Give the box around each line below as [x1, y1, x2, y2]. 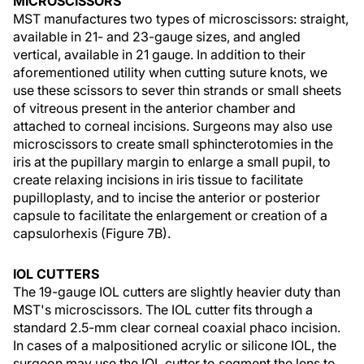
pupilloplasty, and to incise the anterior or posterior [13, 189, 320, 206]
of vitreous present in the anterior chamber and [13, 100, 296, 116]
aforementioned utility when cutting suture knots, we [13, 64, 327, 80]
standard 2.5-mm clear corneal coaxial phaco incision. [13, 319, 340, 336]
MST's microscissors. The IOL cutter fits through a [13, 301, 313, 318]
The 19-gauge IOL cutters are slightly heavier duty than [13, 284, 340, 300]
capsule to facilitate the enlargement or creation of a [13, 207, 327, 223]
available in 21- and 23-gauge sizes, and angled [13, 28, 301, 45]
